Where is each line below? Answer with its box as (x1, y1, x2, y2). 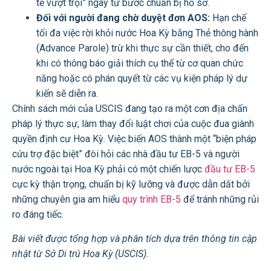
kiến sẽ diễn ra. (36, 88, 98, 100)
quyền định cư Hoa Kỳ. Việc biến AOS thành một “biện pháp (12, 133, 256, 145)
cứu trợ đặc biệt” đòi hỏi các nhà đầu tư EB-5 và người (12, 148, 240, 160)
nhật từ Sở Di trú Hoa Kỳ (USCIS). (12, 247, 149, 260)
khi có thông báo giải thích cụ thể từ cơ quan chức (36, 57, 243, 70)
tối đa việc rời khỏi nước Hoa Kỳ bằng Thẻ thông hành (36, 27, 258, 39)
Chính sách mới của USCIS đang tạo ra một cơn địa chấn (12, 103, 247, 115)
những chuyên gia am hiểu (12, 194, 122, 206)
